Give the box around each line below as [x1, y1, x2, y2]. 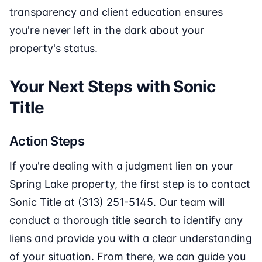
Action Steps [9, 133, 85, 149]
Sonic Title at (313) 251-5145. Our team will [9, 196, 225, 209]
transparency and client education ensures [9, 6, 223, 19]
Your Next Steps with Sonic [9, 77, 216, 97]
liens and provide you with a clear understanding [9, 232, 252, 245]
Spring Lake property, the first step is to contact [9, 178, 250, 191]
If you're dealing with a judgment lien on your [9, 160, 233, 173]
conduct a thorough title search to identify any [9, 214, 243, 227]
